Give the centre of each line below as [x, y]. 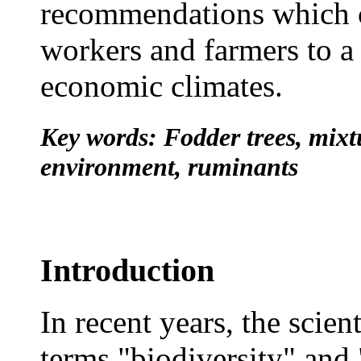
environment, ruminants [169, 166]
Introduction [127, 270]
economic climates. [162, 86]
